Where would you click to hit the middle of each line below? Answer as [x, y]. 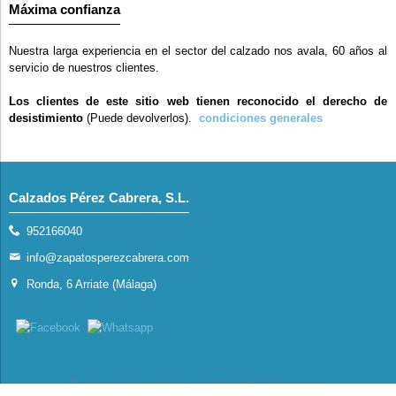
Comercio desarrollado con [139, 385]
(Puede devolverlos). [141, 118]
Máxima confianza [65, 9]
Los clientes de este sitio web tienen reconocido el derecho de [198, 101]
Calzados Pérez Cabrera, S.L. [99, 198]
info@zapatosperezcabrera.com [108, 258]
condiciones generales [261, 118]
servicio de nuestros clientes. [84, 68]
